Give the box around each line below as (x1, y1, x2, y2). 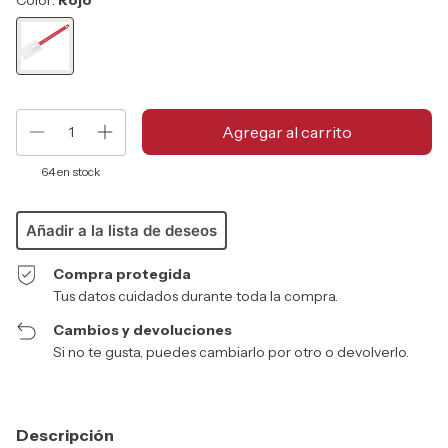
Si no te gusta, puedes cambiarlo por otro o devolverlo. (53, 342, 410, 361)
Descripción (16, 424, 114, 445)
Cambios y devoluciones (53, 320, 233, 339)
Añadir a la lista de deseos (26, 220, 217, 240)
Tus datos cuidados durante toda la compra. (53, 286, 339, 305)
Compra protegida (53, 264, 192, 283)
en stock (55, 163, 101, 179)
